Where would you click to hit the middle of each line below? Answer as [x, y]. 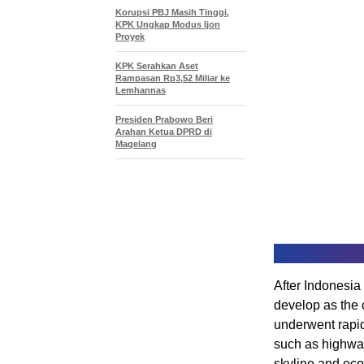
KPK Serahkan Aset [157, 66]
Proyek [130, 37]
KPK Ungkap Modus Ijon [168, 25]
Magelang [136, 144]
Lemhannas [141, 91]
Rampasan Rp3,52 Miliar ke [173, 78]
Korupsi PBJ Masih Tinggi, [172, 13]
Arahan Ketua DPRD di [164, 132]
